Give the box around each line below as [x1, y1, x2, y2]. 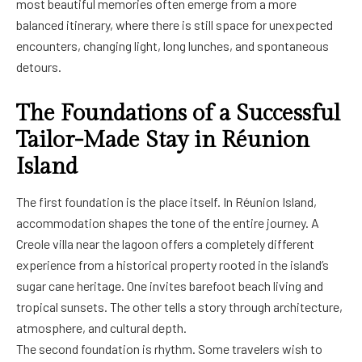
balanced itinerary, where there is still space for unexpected [16, 16, 333, 32]
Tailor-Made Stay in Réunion [16, 126, 309, 154]
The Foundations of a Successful [16, 99, 340, 127]
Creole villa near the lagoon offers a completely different [16, 235, 314, 251]
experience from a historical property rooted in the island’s [16, 256, 329, 272]
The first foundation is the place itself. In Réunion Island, [16, 193, 317, 209]
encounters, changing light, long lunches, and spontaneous [16, 37, 329, 53]
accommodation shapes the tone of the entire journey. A [16, 214, 319, 230]
